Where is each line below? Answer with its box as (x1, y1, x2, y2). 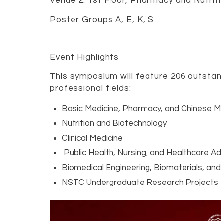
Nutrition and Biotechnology (61, 119, 167, 128)
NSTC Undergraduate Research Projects (61, 178, 218, 187)
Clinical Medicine (61, 134, 123, 143)
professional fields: (49, 83, 131, 93)
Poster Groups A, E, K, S (49, 15, 154, 24)
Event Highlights (49, 53, 119, 62)
